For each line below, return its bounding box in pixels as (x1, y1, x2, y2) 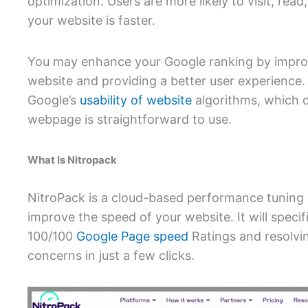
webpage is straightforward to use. (27, 111, 232, 126)
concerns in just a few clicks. (27, 247, 198, 263)
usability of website (76, 92, 192, 107)
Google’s (27, 92, 76, 107)
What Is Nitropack (27, 153, 117, 167)
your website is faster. (27, 13, 155, 28)
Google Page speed (73, 228, 188, 243)
